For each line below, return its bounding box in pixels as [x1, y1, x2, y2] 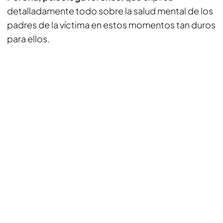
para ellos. [7, 33, 50, 44]
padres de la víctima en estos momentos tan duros [7, 19, 216, 30]
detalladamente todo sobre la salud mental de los [7, 5, 213, 16]
